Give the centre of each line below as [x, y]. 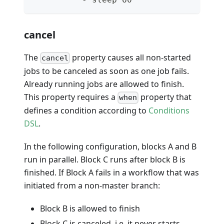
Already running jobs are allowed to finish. [104, 84]
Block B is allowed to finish [90, 209]
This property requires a [71, 97]
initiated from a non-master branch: [92, 186]
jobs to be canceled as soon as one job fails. [106, 71]
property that [165, 97]
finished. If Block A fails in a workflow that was [111, 173]
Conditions [169, 111]
